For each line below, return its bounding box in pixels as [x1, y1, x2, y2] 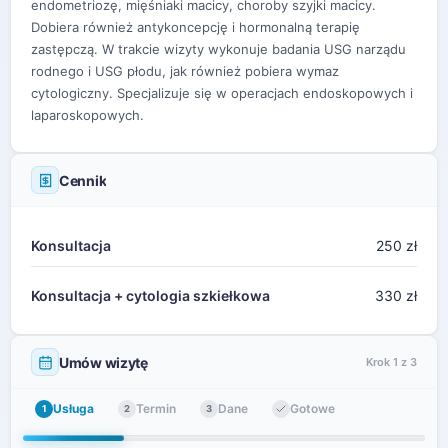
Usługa [53, 401, 94, 416]
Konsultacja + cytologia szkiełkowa [31, 287, 270, 304]
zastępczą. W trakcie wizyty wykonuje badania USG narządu [31, 41, 406, 57]
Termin [136, 401, 176, 416]
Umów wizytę [59, 353, 148, 371]
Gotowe [290, 401, 335, 416]
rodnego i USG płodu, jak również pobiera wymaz [31, 63, 339, 79]
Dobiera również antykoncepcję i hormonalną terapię [31, 19, 360, 35]
